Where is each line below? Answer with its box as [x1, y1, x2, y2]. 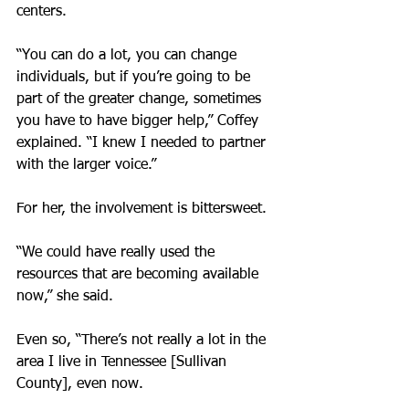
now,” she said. [16, 289, 113, 304]
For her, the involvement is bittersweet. [16, 202, 267, 216]
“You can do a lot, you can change [16, 48, 241, 63]
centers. [16, 5, 67, 19]
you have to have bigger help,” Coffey [16, 114, 263, 129]
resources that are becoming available [16, 267, 263, 282]
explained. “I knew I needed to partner [16, 136, 270, 151]
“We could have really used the [16, 246, 219, 260]
